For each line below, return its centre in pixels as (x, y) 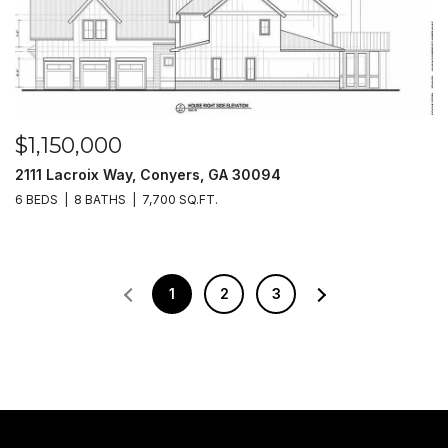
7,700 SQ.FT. (179, 199)
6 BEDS (36, 199)
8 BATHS (99, 199)
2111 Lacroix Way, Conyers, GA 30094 (147, 174)
